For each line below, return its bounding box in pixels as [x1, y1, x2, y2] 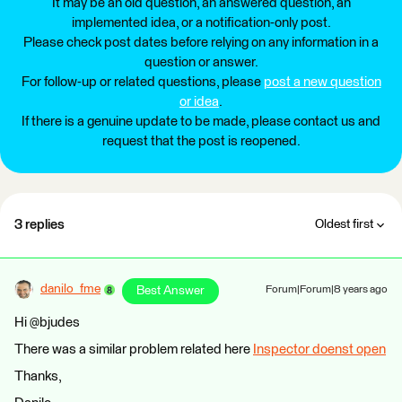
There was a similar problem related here [14, 343, 253, 356]
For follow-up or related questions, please [21, 75, 264, 89]
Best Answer [136, 284, 205, 297]
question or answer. [144, 56, 258, 69]
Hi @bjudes [14, 316, 80, 329]
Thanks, [14, 370, 62, 383]
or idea [179, 95, 219, 109]
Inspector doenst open [253, 343, 386, 356]
